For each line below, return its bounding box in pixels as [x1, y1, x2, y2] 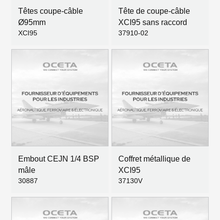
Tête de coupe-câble [118, 7, 190, 15]
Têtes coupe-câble [18, 7, 83, 15]
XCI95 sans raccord [118, 18, 187, 27]
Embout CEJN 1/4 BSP [18, 155, 99, 163]
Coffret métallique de [118, 155, 191, 163]
